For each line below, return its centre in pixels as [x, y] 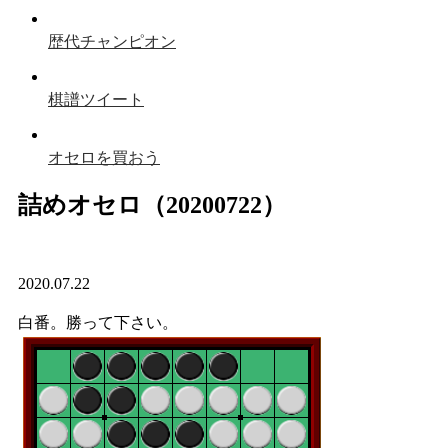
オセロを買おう [104, 157]
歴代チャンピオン [112, 41]
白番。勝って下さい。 [98, 322]
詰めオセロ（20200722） [152, 204]
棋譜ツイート [96, 99]
